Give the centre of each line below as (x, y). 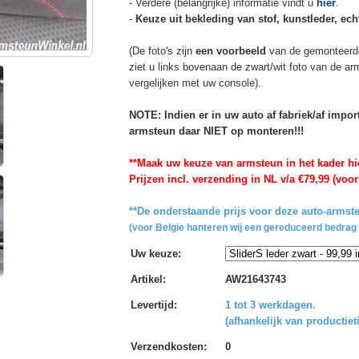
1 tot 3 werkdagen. (270, 305)
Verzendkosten (167, 346)
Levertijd (152, 305)
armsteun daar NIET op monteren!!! (216, 131)
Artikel (146, 279)
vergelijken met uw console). (195, 83)
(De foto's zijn (162, 50)
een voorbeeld (230, 50)
